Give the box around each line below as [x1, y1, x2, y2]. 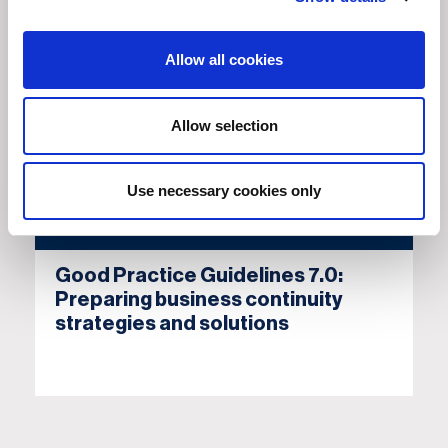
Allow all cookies [165, 51, 283, 68]
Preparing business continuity [55, 290, 343, 311]
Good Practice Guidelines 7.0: [55, 266, 343, 287]
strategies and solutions [55, 314, 289, 335]
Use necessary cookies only [127, 182, 321, 199]
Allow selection [170, 116, 278, 134]
